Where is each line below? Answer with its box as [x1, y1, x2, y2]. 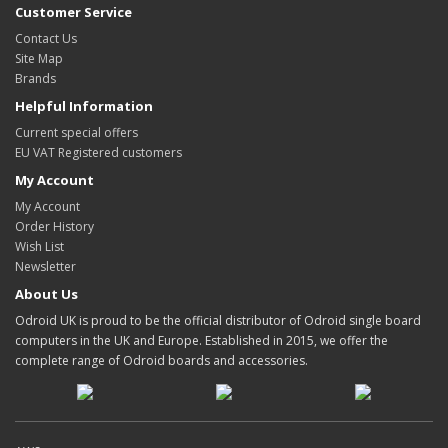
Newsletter [15, 257, 76, 275]
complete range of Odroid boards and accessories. [15, 351, 308, 369]
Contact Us [15, 29, 77, 47]
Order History [15, 217, 94, 235]
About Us [15, 284, 78, 303]
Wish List [15, 237, 64, 255]
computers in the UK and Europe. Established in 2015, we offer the [15, 331, 388, 349]
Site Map [15, 49, 63, 67]
